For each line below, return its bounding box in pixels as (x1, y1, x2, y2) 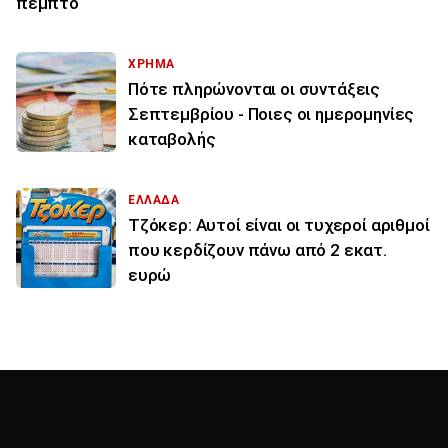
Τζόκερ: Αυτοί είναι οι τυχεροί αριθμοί (128, 215, 430, 236)
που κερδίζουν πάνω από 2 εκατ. (128, 240, 387, 261)
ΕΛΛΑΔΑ (128, 193, 180, 208)
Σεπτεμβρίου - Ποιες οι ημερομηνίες (128, 104, 415, 125)
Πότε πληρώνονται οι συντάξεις (128, 79, 381, 100)
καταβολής (128, 129, 216, 150)
